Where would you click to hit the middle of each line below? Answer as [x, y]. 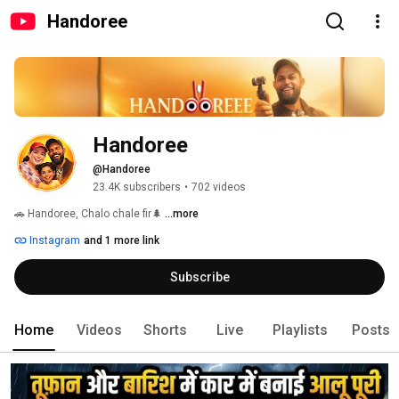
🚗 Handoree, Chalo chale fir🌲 [90, 214]
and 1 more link [122, 241]
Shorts [165, 330]
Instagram [53, 241]
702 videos [219, 187]
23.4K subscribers [137, 187]
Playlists [300, 330]
